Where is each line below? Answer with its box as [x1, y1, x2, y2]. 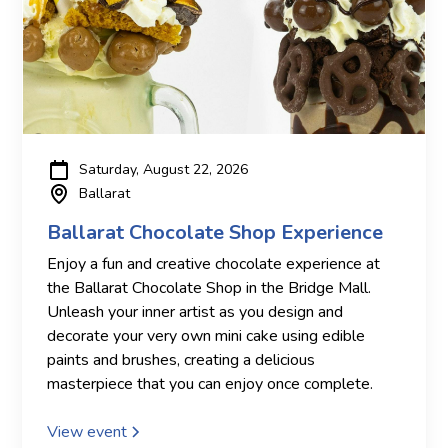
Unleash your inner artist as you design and [47, 300, 344, 323]
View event [47, 420, 128, 443]
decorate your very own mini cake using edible [47, 324, 366, 347]
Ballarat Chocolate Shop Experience [47, 218, 384, 246]
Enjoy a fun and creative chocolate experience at [47, 252, 381, 275]
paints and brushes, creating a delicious [47, 348, 316, 371]
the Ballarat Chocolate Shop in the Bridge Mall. [47, 276, 372, 299]
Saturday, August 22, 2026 [79, 160, 249, 180]
